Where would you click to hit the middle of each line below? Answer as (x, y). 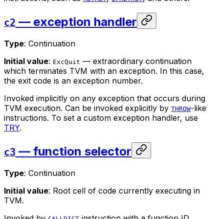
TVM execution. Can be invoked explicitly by (88, 108)
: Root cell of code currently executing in (124, 191)
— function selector (74, 152)
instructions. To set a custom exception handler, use (101, 118)
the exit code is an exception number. (73, 81)
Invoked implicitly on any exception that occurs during (105, 99)
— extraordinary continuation (136, 61)
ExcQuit (66, 62)
